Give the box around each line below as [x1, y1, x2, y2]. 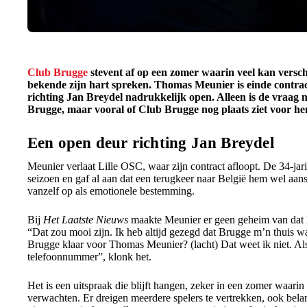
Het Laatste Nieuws [43, 214, 128, 225]
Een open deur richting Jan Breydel [27, 134, 274, 151]
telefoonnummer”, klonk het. [27, 251, 151, 262]
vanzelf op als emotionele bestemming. [27, 185, 195, 197]
